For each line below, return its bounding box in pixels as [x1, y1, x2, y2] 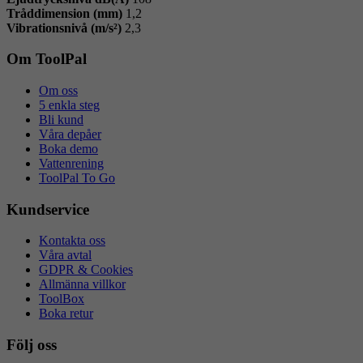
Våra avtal [39, 248, 92, 263]
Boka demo [39, 142, 98, 156]
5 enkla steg [39, 98, 100, 112]
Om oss [39, 83, 78, 97]
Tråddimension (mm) [6, 6, 122, 20]
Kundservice [6, 200, 89, 218]
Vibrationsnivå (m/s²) [6, 20, 122, 35]
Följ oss [6, 336, 57, 354]
